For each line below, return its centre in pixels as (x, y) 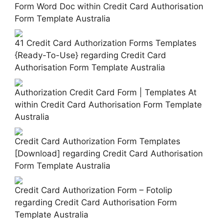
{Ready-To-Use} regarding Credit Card (90, 55)
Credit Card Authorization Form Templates (98, 141)
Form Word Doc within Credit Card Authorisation (109, 6)
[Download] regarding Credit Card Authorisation (109, 153)
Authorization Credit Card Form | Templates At (106, 92)
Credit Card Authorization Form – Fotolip (93, 190)
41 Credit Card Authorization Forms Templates (106, 43)
